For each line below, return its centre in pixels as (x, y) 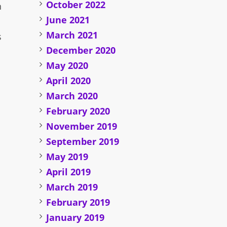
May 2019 (67, 157)
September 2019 (83, 142)
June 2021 (68, 20)
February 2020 (78, 111)
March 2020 (72, 96)
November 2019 (82, 126)
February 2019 (78, 202)
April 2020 (69, 81)
